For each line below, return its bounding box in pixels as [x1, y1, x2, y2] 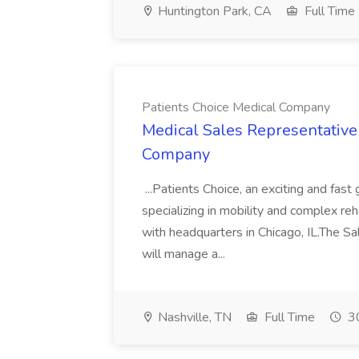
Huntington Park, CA [155, 2, 272, 20]
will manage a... [142, 245, 228, 263]
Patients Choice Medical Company [142, 99, 330, 116]
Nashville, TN [155, 309, 232, 326]
